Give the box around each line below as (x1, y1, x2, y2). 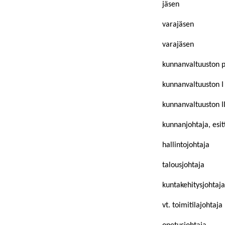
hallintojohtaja (162, 141, 209, 149)
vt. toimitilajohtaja (162, 201, 222, 209)
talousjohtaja (162, 161, 204, 169)
